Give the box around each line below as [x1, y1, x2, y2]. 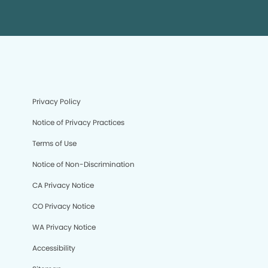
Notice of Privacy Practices [32, 117, 124, 127]
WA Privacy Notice [32, 221, 96, 232]
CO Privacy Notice [32, 200, 95, 211]
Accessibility [32, 242, 75, 253]
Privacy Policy [32, 96, 81, 106]
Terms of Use [32, 138, 77, 148]
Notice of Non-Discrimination [32, 159, 135, 169]
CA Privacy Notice [32, 179, 94, 190]
